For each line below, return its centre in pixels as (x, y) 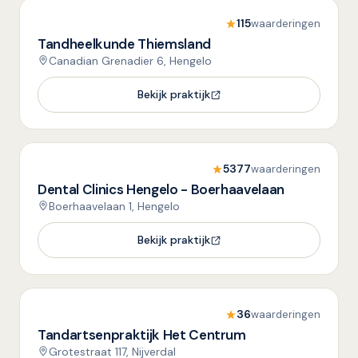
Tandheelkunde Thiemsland (124, 44)
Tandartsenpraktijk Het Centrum (142, 335)
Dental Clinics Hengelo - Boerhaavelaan (161, 189)
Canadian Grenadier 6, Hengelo (130, 61)
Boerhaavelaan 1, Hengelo (114, 206)
